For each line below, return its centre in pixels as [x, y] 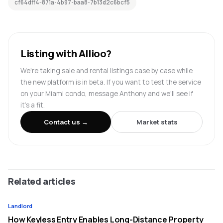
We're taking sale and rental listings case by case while [107, 71]
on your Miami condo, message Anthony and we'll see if [107, 94]
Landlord [20, 206]
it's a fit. [33, 105]
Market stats [157, 122]
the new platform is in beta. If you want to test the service [111, 82]
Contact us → [66, 122]
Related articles [42, 181]
